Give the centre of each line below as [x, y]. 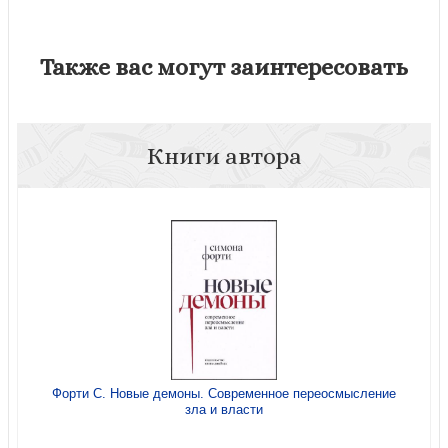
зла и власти [224, 409]
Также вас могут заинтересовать [224, 66]
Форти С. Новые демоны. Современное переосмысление [224, 393]
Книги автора [224, 155]
